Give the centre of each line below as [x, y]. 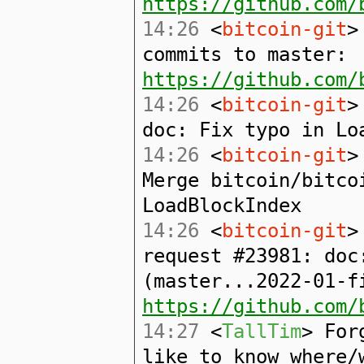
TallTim [262, 331]
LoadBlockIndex [222, 206]
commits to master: [245, 54]
